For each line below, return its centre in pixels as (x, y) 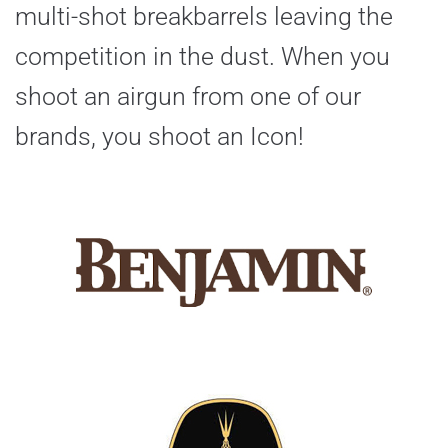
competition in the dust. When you (202, 56)
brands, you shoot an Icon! (159, 136)
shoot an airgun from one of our (188, 96)
